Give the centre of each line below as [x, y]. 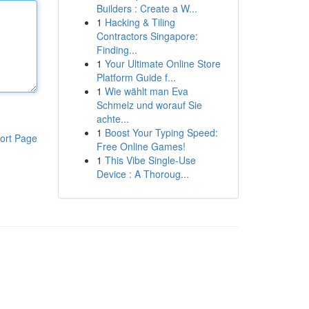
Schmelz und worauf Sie [149, 105]
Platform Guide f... [136, 77]
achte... [112, 119]
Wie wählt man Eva [146, 91]
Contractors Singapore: [147, 36]
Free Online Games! [141, 146]
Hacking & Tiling [140, 22]
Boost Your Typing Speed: [161, 132]
